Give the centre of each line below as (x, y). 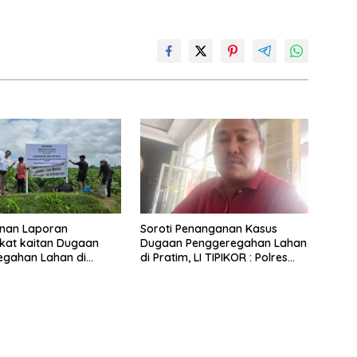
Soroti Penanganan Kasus (208, 229)
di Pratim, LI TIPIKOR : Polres (214, 258)
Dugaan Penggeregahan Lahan (223, 243)
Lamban (162, 272)
